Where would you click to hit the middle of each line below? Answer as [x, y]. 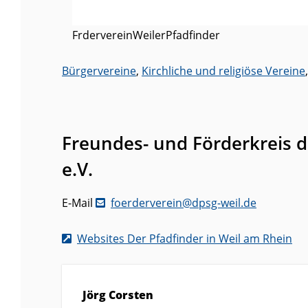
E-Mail [77, 203]
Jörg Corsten [118, 295]
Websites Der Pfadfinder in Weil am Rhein [185, 239]
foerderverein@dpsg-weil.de [184, 203]
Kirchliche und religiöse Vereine [223, 71]
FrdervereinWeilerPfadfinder [146, 35]
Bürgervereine [99, 71]
